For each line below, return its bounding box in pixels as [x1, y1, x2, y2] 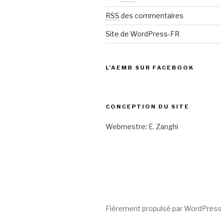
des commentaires [119, 11, 184, 20]
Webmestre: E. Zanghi [106, 122, 178, 131]
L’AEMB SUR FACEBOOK [106, 64, 194, 71]
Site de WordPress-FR [106, 30, 180, 38]
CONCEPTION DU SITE [106, 103, 189, 110]
